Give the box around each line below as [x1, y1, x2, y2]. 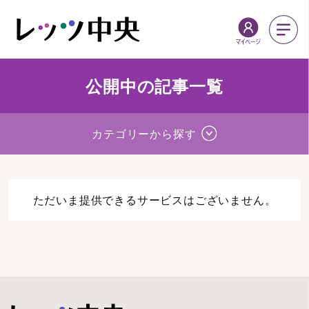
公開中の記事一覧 [86, 74, 223, 97]
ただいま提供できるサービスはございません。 [32, 192, 277, 208]
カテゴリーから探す [92, 126, 197, 141]
